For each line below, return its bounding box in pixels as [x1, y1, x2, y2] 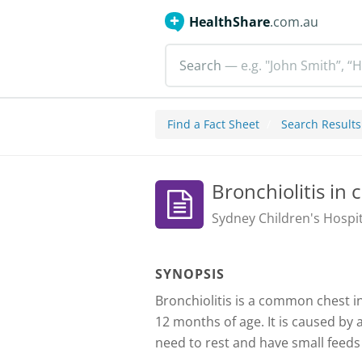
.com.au [270, 13, 318, 31]
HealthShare [189, 13, 270, 31]
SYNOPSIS [155, 265, 225, 283]
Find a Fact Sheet [167, 116, 259, 132]
